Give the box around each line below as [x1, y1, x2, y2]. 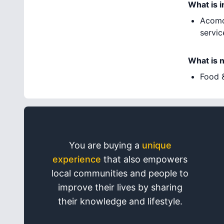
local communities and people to [51, 168, 188, 178]
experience [52, 154, 101, 164]
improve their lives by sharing [57, 182, 182, 192]
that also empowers [101, 154, 187, 164]
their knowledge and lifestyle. [57, 196, 182, 206]
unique [141, 140, 171, 150]
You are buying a [68, 140, 142, 150]
